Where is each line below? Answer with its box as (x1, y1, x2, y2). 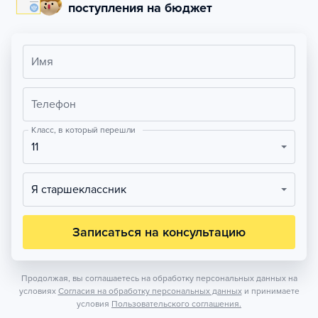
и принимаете (243, 286, 300, 296)
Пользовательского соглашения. (111, 299, 241, 309)
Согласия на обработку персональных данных (57, 286, 242, 296)
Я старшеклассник (38, 182, 126, 197)
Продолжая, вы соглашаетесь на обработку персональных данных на (21, 273, 297, 283)
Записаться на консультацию (72, 224, 246, 240)
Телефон (31, 97, 76, 111)
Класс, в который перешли (31, 124, 136, 136)
